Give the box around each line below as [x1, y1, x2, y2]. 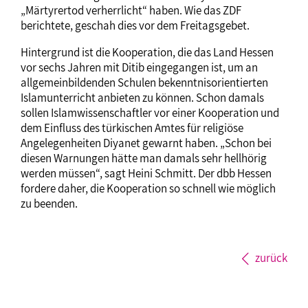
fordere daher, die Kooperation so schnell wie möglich [21, 180, 276, 196]
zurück [255, 250, 287, 265]
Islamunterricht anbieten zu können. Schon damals [21, 89, 264, 105]
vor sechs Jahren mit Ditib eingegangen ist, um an [21, 59, 258, 75]
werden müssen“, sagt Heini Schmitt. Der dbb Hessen [21, 165, 272, 181]
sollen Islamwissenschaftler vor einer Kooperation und [21, 104, 279, 120]
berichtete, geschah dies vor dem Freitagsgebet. [21, 17, 250, 33]
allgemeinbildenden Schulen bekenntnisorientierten [21, 74, 268, 90]
